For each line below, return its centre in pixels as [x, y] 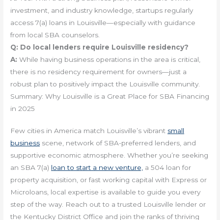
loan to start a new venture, [97, 168]
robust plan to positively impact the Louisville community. [105, 84]
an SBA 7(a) [31, 168]
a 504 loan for [167, 168]
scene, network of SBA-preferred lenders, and [118, 143]
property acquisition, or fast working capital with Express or [109, 180]
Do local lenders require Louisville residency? [105, 47]
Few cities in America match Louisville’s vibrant [89, 131]
